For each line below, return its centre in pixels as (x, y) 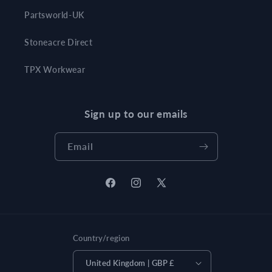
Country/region (101, 238)
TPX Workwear (55, 70)
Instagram (150, 189)
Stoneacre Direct (59, 42)
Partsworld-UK (54, 15)
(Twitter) (172, 205)
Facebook (123, 189)
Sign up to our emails (136, 114)
